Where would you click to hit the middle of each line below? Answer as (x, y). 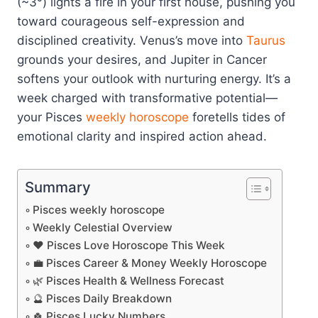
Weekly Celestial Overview (103, 227)
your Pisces (51, 117)
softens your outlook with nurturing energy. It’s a (154, 78)
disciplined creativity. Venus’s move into (132, 40)
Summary (58, 187)
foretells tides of (237, 117)
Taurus (266, 40)
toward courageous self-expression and (131, 21)
